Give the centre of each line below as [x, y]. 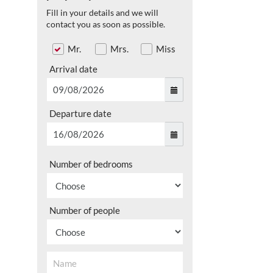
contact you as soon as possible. [106, 24]
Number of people [85, 211]
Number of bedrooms [91, 164]
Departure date [80, 114]
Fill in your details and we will [102, 12]
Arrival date [73, 69]
